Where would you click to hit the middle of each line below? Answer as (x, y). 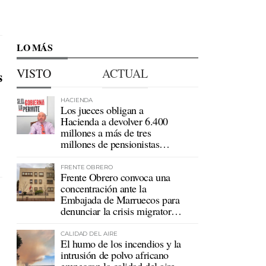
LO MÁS (35, 47)
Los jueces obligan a (102, 110)
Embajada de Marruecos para (120, 199)
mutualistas (84, 155)
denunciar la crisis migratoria (120, 210)
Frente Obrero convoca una (115, 177)
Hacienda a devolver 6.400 (114, 121)
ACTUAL (125, 73)
